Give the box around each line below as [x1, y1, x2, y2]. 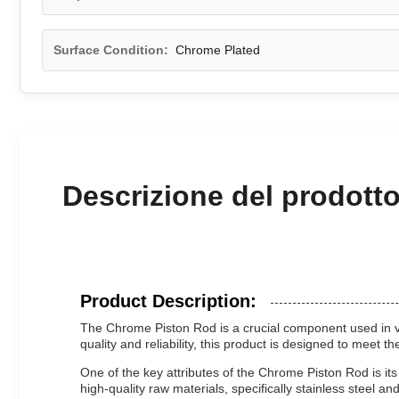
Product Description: [80, 291, 256, 311]
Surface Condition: [53, 43, 168, 57]
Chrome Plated [175, 43, 260, 57]
